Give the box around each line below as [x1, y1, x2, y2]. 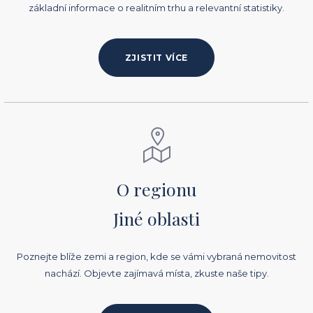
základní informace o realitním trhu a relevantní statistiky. [29, 2, 284, 14]
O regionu [117, 177, 196, 201]
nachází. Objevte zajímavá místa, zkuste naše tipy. [44, 268, 269, 279]
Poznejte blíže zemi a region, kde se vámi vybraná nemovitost [17, 251, 296, 263]
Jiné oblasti [113, 207, 200, 231]
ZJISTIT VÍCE [124, 52, 189, 63]
